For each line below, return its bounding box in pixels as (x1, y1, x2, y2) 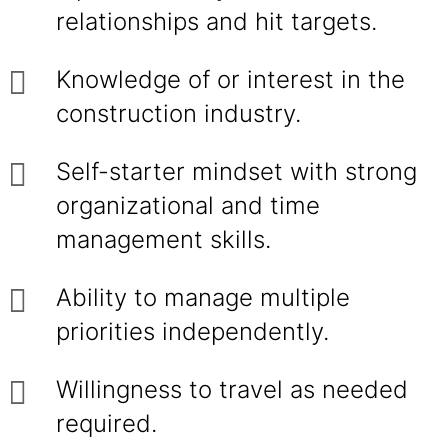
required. (56, 409, 157, 438)
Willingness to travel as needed (56, 375, 408, 404)
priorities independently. (56, 317, 329, 346)
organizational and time (56, 191, 320, 220)
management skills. (56, 225, 271, 254)
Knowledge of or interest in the (56, 65, 405, 94)
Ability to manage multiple (56, 283, 350, 312)
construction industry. (56, 99, 301, 128)
